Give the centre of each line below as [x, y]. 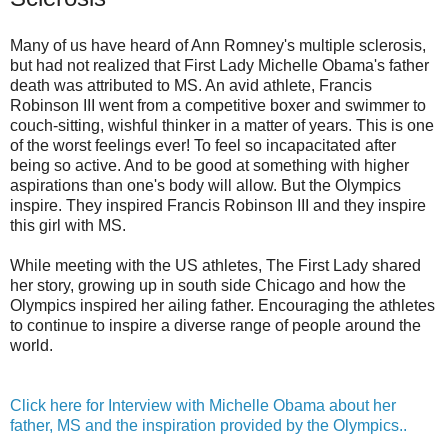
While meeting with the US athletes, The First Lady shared [215, 265]
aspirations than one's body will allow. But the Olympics [205, 185]
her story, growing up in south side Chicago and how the [208, 285]
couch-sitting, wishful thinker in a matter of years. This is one [222, 125]
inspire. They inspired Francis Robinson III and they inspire [218, 205]
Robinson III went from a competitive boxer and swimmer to [218, 105]
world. [31, 345]
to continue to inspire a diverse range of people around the [215, 325]
